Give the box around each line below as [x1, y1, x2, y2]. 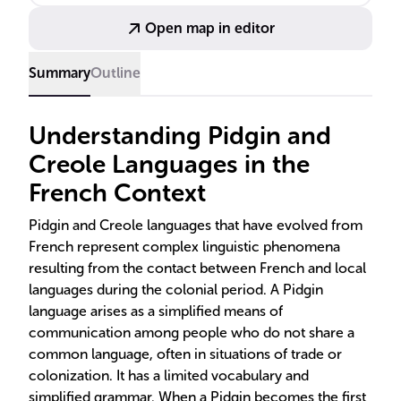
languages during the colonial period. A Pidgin [29, 281, 323, 298]
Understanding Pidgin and [29, 121, 331, 150]
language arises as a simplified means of [29, 303, 283, 320]
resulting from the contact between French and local [29, 260, 366, 277]
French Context [29, 178, 206, 208]
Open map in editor [144, 20, 275, 37]
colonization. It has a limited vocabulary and [29, 367, 309, 384]
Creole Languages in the [29, 149, 310, 179]
